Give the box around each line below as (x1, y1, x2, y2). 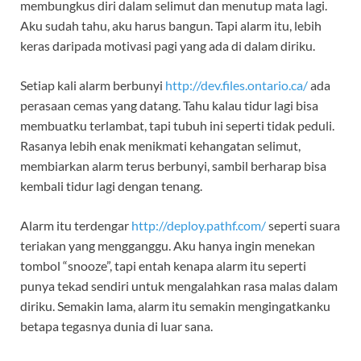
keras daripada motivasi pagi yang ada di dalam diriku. (20, 38, 315, 54)
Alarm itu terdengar (20, 218, 131, 234)
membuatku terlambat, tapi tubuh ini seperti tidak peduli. (20, 118, 334, 134)
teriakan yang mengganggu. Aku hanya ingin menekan (20, 238, 315, 254)
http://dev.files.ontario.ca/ (165, 77, 308, 93)
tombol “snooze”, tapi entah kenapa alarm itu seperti (20, 258, 306, 274)
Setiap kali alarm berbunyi (20, 77, 165, 93)
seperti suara (266, 218, 340, 234)
